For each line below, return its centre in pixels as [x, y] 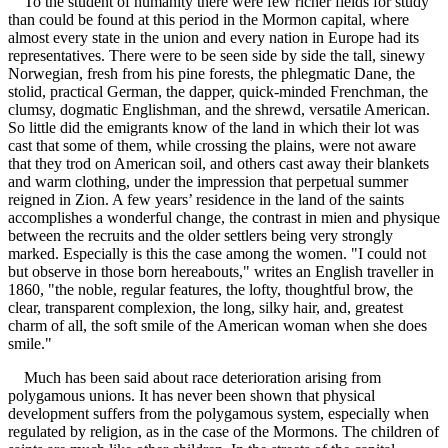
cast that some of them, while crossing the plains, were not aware [212, 146]
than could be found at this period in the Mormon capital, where [208, 20]
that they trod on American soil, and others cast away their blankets [218, 164]
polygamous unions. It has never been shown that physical [191, 396]
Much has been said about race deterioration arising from [194, 378]
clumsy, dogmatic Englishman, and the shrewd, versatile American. [219, 110]
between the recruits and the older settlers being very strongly [200, 236]
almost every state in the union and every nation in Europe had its [213, 38]
